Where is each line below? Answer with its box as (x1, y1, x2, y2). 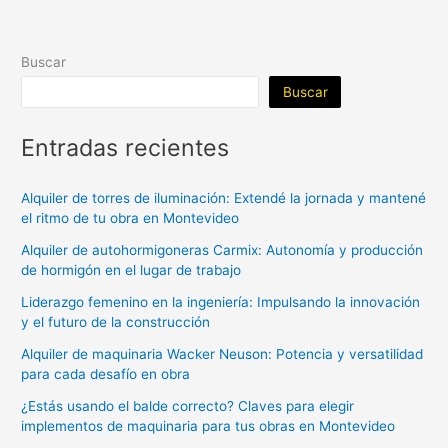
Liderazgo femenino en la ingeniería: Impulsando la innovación (21, 293, 421, 310)
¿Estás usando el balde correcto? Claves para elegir (21, 397, 355, 414)
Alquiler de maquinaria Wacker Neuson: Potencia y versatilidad (21, 345, 424, 362)
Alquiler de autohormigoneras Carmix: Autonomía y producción (21, 241, 424, 258)
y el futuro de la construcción (21, 313, 211, 330)
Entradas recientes (21, 133, 230, 163)
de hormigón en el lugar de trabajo (21, 261, 242, 278)
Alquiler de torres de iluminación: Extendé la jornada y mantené (21, 189, 427, 206)
